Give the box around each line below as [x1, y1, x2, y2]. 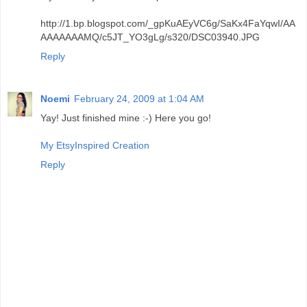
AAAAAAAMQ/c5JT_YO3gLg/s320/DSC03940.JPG [40, 32, 260, 43]
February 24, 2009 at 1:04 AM [74, 93, 204, 105]
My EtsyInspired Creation [40, 140, 149, 151]
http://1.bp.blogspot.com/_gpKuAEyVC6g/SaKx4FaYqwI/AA [40, 18, 295, 29]
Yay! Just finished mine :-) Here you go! [40, 112, 211, 124]
